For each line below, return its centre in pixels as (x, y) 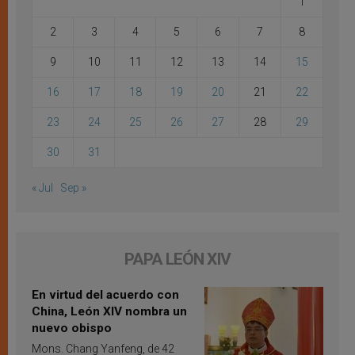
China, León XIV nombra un (109, 312)
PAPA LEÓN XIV (177, 260)
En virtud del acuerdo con (105, 295)
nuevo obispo (72, 328)
